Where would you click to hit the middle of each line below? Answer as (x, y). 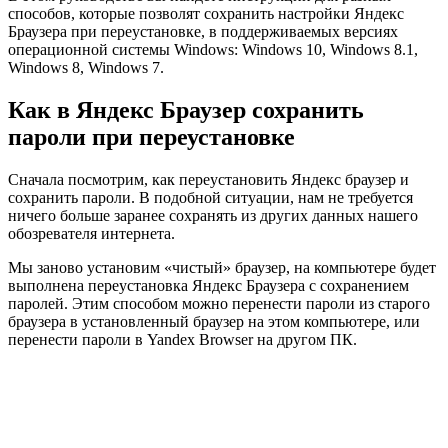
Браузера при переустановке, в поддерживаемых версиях (203, 32)
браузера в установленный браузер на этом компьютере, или (214, 322)
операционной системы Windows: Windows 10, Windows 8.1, (213, 50)
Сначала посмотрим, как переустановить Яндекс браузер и (208, 180)
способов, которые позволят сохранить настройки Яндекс (206, 14)
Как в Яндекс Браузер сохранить (186, 110)
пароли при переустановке (151, 137)
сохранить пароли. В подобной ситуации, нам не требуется (210, 198)
